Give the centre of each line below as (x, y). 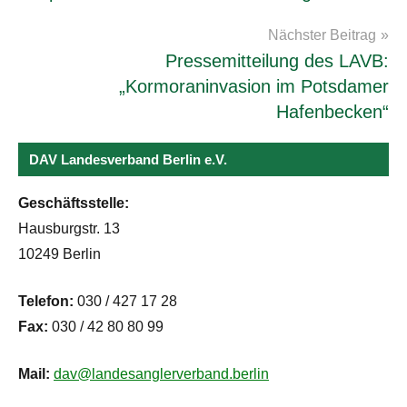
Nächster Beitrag (322, 35)
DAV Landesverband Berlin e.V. (128, 159)
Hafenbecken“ (333, 111)
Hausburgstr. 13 (69, 228)
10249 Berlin (60, 253)
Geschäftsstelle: (74, 203)
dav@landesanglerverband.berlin (161, 373)
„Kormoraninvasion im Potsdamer (254, 86)
